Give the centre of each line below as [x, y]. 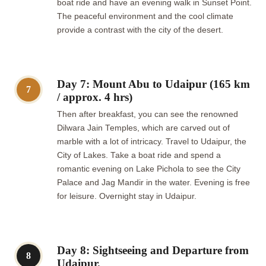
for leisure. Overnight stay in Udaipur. [129, 196]
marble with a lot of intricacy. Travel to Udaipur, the [152, 141]
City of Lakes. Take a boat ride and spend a [139, 155]
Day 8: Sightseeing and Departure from [153, 250]
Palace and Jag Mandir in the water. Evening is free [153, 182]
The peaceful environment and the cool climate [145, 16]
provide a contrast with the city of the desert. [142, 30]
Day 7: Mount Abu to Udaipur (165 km [153, 84]
